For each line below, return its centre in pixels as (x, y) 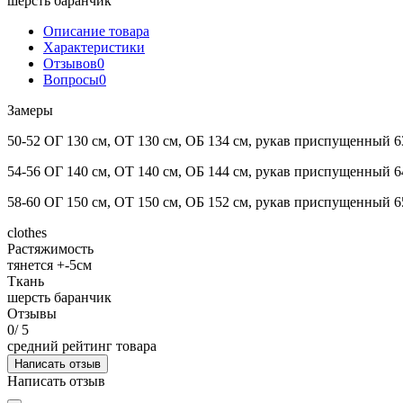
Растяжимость (50, 248)
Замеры (30, 110)
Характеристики (94, 47)
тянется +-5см (49, 264)
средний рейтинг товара (82, 345)
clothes (27, 232)
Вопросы (71, 79)
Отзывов (70, 63)
